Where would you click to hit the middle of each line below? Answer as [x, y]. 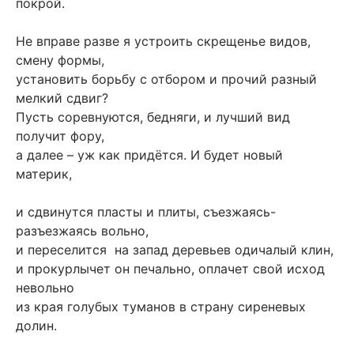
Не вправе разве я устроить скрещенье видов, [163, 41]
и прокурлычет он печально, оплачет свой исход [170, 269]
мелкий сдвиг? [62, 98]
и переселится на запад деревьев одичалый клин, [175, 250]
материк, [44, 174]
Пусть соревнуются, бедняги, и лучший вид [153, 117]
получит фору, [60, 136]
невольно [45, 288]
